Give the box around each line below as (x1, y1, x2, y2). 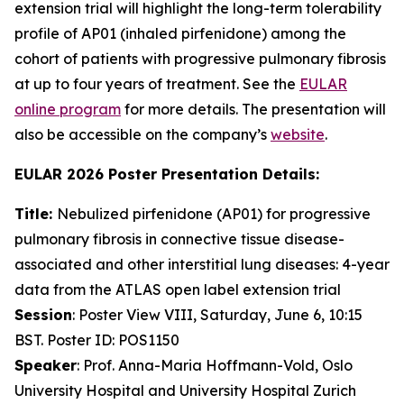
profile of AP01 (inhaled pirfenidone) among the (14, 24, 346, 42)
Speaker (14, 356, 77, 374)
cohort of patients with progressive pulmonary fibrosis (14, 50, 386, 68)
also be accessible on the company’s (14, 125, 271, 143)
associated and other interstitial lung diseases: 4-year (14, 255, 390, 273)
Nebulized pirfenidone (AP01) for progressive (57, 205, 371, 223)
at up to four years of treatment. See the (14, 75, 299, 93)
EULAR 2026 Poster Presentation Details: (14, 165, 319, 183)
